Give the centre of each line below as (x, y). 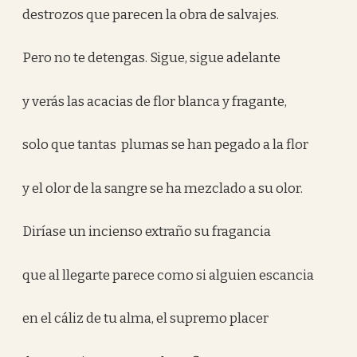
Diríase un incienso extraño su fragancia (147, 231)
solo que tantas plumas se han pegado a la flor (166, 145)
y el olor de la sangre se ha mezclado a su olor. (163, 188)
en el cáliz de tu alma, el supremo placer (146, 318)
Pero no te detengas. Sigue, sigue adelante (152, 58)
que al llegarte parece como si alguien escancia (169, 275)
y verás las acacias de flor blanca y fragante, (155, 101)
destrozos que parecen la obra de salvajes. (151, 14)
